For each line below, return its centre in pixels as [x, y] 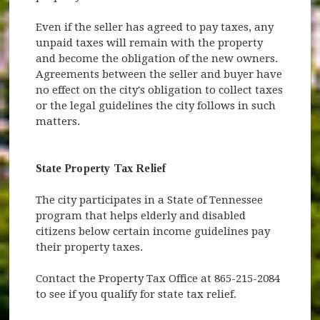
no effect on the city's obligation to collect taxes [160, 90]
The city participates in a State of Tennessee [150, 200]
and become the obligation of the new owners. [157, 58]
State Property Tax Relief [101, 168]
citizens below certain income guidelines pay [153, 231]
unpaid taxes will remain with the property [150, 42]
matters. [58, 121]
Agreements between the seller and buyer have [159, 74]
